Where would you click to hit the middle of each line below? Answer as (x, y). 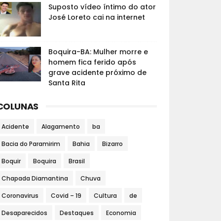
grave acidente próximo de (97, 73)
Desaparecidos (24, 213)
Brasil (76, 161)
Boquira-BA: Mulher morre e (98, 52)
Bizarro (112, 144)
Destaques (76, 213)
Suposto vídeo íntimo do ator (102, 7)
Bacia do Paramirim (31, 144)
